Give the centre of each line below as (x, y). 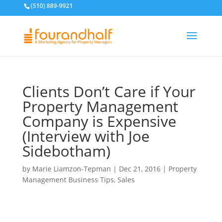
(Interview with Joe (86, 136)
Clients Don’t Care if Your (109, 92)
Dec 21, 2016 (139, 169)
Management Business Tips (68, 180)
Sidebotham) (66, 151)
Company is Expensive (99, 121)
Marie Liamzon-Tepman (71, 169)
